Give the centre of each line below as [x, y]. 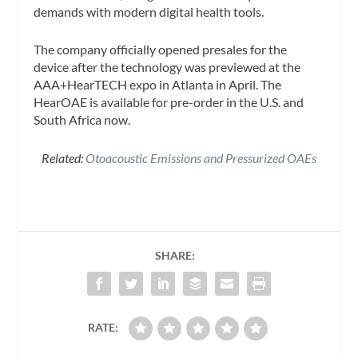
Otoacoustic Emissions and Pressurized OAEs [201, 157]
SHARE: [175, 255]
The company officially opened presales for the [161, 50]
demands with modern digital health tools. [150, 11]
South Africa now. [82, 120]
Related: [64, 157]
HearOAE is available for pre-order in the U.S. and [169, 102]
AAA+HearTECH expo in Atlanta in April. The [158, 85]
